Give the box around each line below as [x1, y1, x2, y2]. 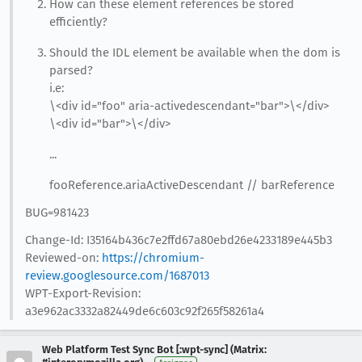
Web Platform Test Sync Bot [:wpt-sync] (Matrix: [42, 343, 267, 356]
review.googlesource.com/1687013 [24, 267, 209, 283]
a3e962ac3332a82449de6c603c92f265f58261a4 [24, 303, 264, 318]
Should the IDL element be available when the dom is [48, 44, 340, 60]
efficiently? [48, 14, 107, 29]
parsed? [48, 62, 93, 78]
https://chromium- [101, 250, 204, 265]
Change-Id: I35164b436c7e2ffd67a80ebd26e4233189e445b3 [24, 232, 332, 247]
